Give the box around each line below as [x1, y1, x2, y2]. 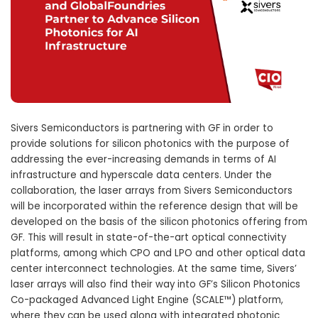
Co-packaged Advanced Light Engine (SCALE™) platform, [11, 292, 283, 307]
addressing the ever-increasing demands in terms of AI [11, 152, 276, 166]
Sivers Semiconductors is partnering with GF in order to [11, 121, 273, 135]
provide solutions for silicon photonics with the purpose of [11, 136, 290, 150]
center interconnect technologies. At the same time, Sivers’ [11, 261, 297, 275]
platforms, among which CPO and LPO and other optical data [11, 246, 305, 260]
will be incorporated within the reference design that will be [11, 199, 298, 213]
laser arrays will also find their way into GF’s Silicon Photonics [11, 277, 300, 291]
